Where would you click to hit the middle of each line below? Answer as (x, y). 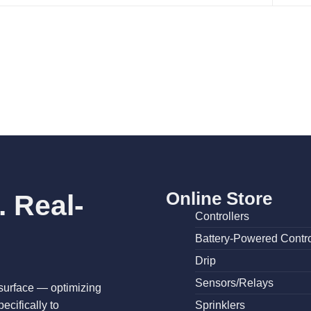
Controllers (222, 216)
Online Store (219, 198)
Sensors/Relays (234, 283)
